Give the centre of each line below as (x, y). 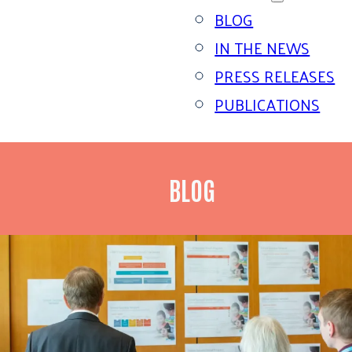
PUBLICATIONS (268, 104)
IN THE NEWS (262, 48)
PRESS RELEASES (275, 76)
